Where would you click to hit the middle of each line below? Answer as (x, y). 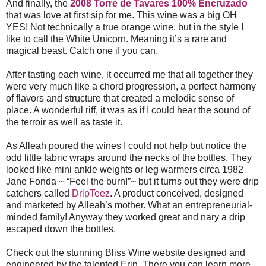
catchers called (39, 193)
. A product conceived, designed (177, 193)
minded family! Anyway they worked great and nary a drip (126, 217)
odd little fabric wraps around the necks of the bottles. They (129, 157)
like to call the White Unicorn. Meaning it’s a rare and (116, 39)
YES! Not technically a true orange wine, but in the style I (125, 27)
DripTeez (91, 193)
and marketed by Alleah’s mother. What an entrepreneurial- (129, 205)
